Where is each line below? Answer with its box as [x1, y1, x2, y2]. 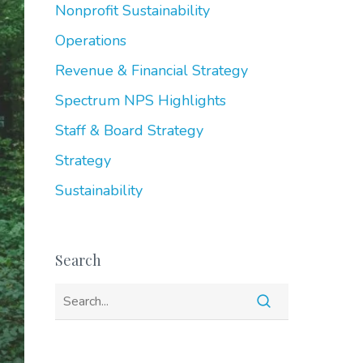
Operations [54, 31, 126, 50]
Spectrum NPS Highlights [54, 91, 226, 110]
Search [54, 250, 101, 270]
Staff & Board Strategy [54, 121, 203, 140]
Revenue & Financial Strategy [54, 61, 248, 80]
